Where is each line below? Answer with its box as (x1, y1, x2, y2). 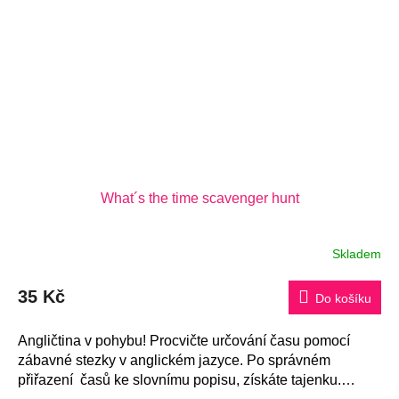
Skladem (332, 247, 381, 262)
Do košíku (315, 290, 371, 305)
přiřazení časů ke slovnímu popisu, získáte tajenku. (18, 371, 341, 387)
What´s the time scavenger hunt (100, 190, 299, 206)
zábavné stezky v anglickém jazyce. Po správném (18, 352, 330, 368)
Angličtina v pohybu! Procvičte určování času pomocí (18, 332, 350, 348)
